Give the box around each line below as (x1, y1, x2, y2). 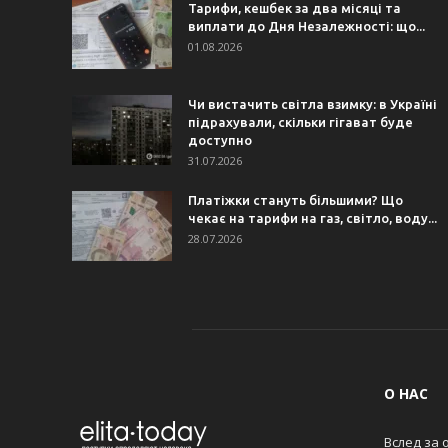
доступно (188, 133, 252, 147)
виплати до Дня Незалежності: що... (188, 19, 425, 33)
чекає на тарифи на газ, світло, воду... (188, 211, 437, 225)
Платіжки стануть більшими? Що (188, 193, 403, 207)
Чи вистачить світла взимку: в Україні (188, 97, 437, 111)
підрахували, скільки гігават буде (188, 115, 413, 129)
